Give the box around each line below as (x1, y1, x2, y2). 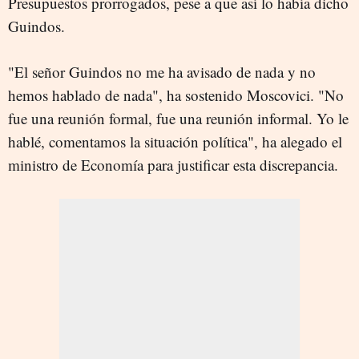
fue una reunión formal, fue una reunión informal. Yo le (8, 108, 349, 128)
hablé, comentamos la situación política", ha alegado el (8, 131, 342, 151)
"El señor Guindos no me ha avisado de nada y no (8, 62, 316, 82)
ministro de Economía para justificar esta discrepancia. (8, 155, 338, 175)
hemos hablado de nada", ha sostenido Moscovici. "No (8, 85, 344, 105)
